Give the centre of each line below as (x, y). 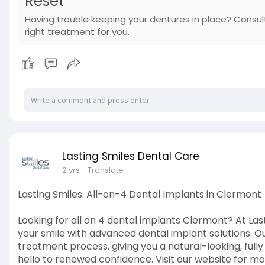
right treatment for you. (77, 32)
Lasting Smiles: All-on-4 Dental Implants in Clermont (140, 195)
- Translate (103, 170)
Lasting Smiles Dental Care (131, 156)
